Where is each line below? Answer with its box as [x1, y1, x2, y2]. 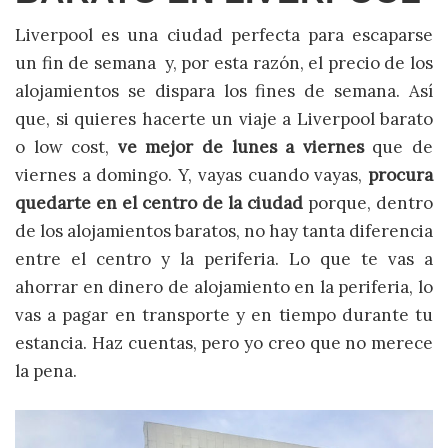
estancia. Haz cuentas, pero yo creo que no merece [15, 331, 433, 354]
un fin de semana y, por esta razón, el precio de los [15, 51, 433, 74]
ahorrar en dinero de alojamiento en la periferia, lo [15, 275, 433, 298]
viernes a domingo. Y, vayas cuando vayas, [15, 163, 368, 186]
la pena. [15, 359, 77, 382]
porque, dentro [303, 191, 433, 214]
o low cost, [15, 135, 118, 158]
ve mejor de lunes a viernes [117, 135, 364, 158]
